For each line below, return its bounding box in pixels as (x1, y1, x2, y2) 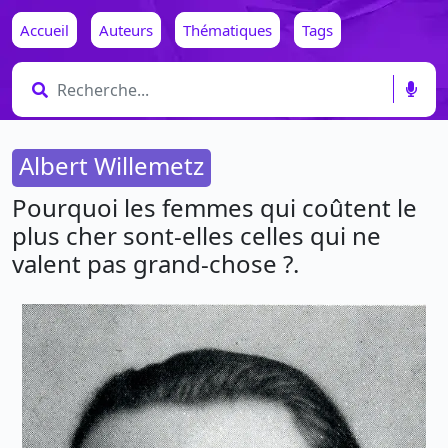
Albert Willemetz (19, 149, 204, 182)
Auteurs (99, 20, 153, 40)
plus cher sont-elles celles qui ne (12, 219, 381, 252)
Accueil (20, 20, 69, 40)
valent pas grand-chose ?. (12, 247, 299, 280)
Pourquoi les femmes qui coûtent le (12, 191, 417, 224)
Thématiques (183, 20, 272, 40)
